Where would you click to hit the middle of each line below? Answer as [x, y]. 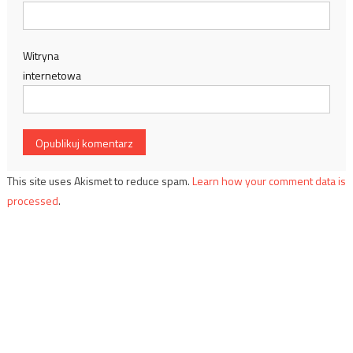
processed [32, 201]
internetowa [52, 76]
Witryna [41, 56]
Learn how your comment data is [269, 181]
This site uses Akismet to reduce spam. [99, 181]
